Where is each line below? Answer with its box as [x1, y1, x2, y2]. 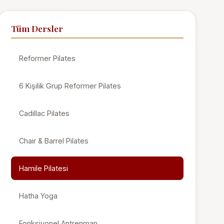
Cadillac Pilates [19, 109, 70, 117]
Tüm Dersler [11, 22, 63, 34]
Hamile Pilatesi [19, 164, 68, 172]
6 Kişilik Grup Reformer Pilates [19, 81, 121, 90]
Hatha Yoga [19, 191, 58, 200]
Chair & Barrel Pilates [19, 136, 89, 145]
